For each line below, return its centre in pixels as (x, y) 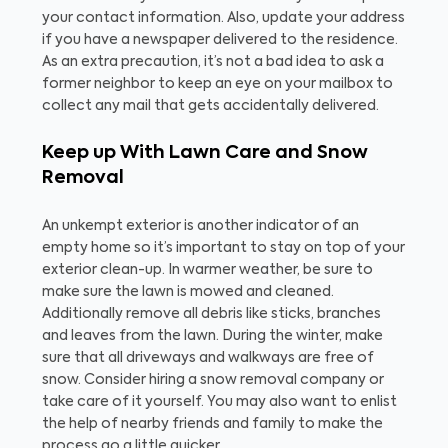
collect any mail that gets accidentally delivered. (210, 106)
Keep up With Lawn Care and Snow (205, 153)
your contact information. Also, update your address (223, 18)
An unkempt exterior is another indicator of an (200, 226)
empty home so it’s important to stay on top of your (223, 248)
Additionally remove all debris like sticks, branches (211, 314)
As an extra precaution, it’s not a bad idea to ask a (213, 62)
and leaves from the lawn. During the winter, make (212, 336)
